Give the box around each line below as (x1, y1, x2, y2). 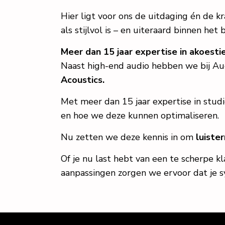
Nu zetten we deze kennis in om (61, 131, 196, 143)
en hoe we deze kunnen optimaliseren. (61, 109, 219, 122)
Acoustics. (61, 74, 104, 86)
